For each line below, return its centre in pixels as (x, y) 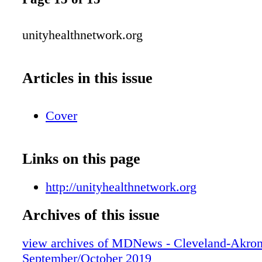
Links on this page (81, 158)
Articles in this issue (87, 78)
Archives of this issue (91, 215)
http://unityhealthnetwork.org (121, 187)
